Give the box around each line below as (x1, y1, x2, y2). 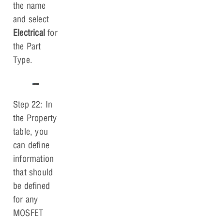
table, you (13, 125, 48, 137)
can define (13, 139, 49, 151)
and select (13, 13, 49, 25)
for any (13, 193, 38, 205)
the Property (13, 112, 57, 124)
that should (13, 166, 53, 178)
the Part (13, 40, 41, 52)
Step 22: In (13, 98, 53, 110)
